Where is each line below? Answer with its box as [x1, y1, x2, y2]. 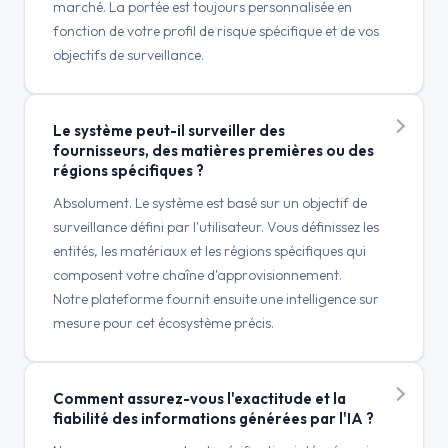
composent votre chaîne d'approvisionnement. [53, 266, 342, 284]
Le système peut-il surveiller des [53, 121, 285, 140]
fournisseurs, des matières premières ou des [53, 141, 374, 160]
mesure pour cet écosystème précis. [53, 314, 274, 332]
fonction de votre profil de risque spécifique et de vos [53, 22, 379, 40]
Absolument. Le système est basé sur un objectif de [53, 194, 367, 212]
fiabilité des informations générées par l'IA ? [53, 409, 374, 428]
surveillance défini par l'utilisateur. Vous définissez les [53, 218, 379, 236]
